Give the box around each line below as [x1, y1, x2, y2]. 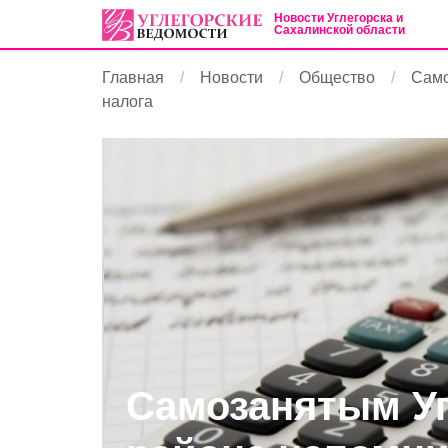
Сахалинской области [274, 23, 405, 37]
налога [102, 93, 153, 110]
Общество [299, 69, 375, 86]
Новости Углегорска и [274, 11, 403, 25]
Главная [102, 69, 164, 86]
